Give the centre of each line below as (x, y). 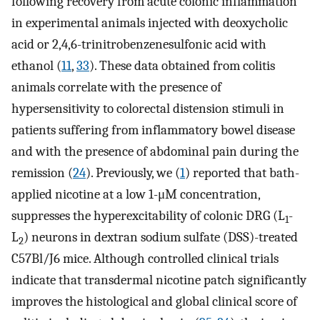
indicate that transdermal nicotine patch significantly (159, 280)
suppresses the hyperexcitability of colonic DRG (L (148, 216)
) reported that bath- (242, 173)
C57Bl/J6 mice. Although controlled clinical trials (145, 259)
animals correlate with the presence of (116, 87)
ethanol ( (36, 66)
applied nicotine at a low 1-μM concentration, (136, 195)
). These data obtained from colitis (182, 66)
